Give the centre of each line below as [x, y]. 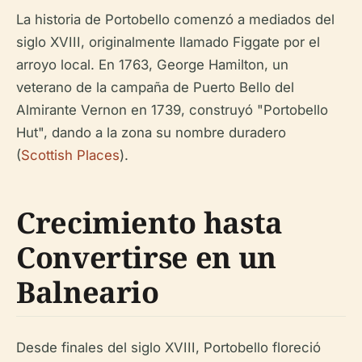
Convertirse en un [146, 257]
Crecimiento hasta [149, 223]
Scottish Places [70, 155]
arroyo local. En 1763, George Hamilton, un [152, 65]
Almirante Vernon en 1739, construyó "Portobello [172, 110]
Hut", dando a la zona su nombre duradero [151, 133]
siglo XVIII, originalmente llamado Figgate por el [168, 42]
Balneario [88, 292]
